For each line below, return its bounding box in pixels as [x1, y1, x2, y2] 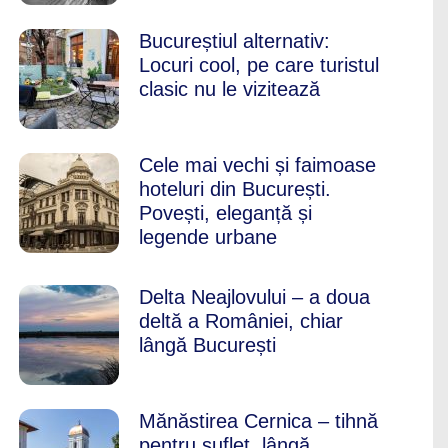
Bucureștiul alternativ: [139, 30, 330, 52]
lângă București [139, 334, 276, 356]
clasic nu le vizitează [139, 78, 320, 100]
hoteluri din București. [139, 178, 331, 200]
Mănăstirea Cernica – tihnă [139, 410, 378, 432]
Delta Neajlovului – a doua [139, 286, 370, 308]
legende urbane [139, 226, 277, 248]
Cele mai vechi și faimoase [139, 154, 376, 176]
